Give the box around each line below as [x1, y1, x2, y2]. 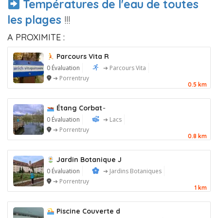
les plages [7, 13, 61, 27]
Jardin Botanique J [54, 155, 122, 164]
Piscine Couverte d [54, 207, 120, 216]
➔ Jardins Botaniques [103, 167, 162, 176]
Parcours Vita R [54, 52, 109, 61]
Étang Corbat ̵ [54, 104, 104, 113]
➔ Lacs [103, 115, 122, 124]
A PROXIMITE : [7, 32, 65, 43]
